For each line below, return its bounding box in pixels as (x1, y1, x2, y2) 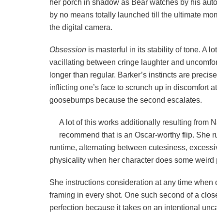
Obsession (49, 46, 88, 54)
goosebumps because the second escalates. (49, 96, 202, 105)
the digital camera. (49, 23, 112, 32)
